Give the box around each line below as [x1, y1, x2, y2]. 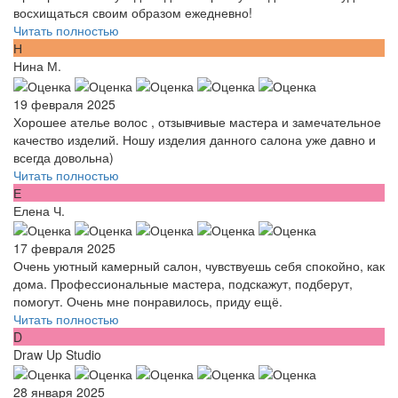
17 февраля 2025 [13, 238, 115, 257]
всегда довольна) [13, 147, 114, 166]
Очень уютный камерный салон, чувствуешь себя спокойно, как [13, 256, 385, 275]
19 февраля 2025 [13, 94, 115, 113]
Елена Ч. [13, 201, 65, 219]
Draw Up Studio [13, 345, 101, 363]
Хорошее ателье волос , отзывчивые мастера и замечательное [13, 112, 381, 131]
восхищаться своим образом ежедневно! [13, 4, 252, 22]
